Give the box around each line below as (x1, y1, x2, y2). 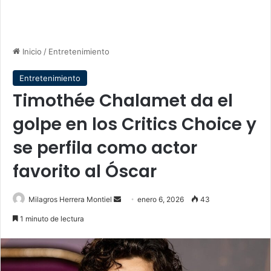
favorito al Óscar (13, 160, 157, 183)
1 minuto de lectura (18, 214, 84, 223)
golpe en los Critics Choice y (13, 113, 256, 136)
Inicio (20, 47, 42, 56)
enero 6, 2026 (137, 195, 184, 204)
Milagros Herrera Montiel (28, 195, 112, 204)
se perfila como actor (13, 136, 197, 160)
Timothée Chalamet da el (13, 89, 233, 113)
